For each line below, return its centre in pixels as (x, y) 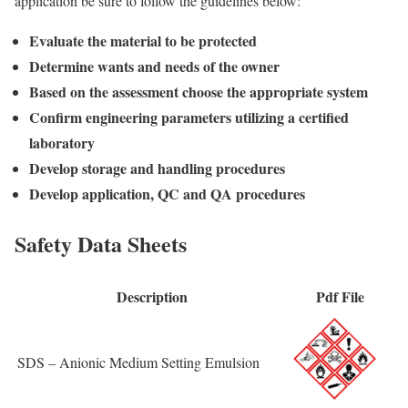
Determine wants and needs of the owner (154, 66)
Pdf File (340, 296)
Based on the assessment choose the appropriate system (199, 92)
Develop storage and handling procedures (157, 168)
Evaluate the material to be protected (143, 41)
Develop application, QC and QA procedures (167, 194)
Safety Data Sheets (101, 243)
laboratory (62, 143)
